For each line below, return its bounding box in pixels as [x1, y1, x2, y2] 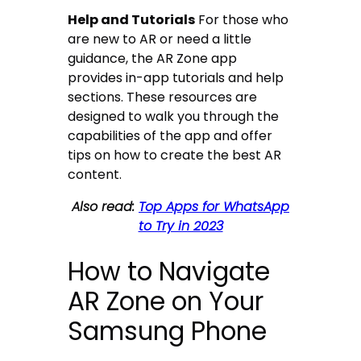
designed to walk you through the [68, 106, 280, 126]
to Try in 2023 [138, 216, 223, 235]
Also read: [72, 197, 139, 216]
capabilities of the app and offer [68, 126, 273, 145]
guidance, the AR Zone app [68, 48, 238, 68]
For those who [195, 10, 289, 29]
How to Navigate [68, 253, 271, 289]
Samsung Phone [68, 313, 268, 349]
